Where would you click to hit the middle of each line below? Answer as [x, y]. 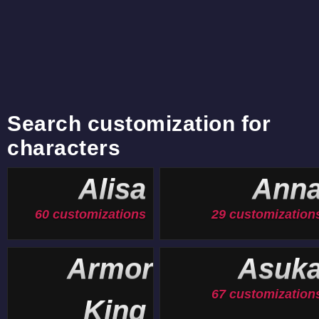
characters [64, 148]
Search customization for [139, 124]
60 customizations [90, 214]
